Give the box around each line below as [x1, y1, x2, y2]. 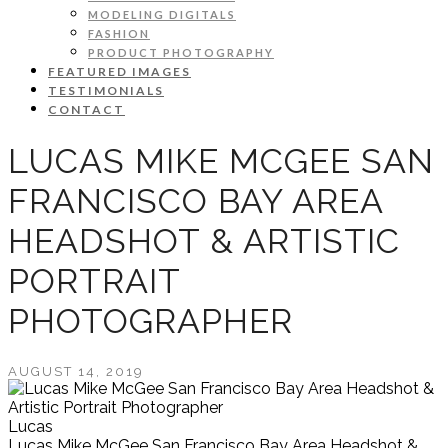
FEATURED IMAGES [48, 64, 191, 79]
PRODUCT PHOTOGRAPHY [88, 46, 274, 59]
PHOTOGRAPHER [8, 300, 293, 341]
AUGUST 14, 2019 [8, 363, 144, 379]
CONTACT [48, 102, 125, 117]
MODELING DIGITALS [88, 8, 236, 21]
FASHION [88, 27, 150, 40]
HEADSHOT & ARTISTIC [8, 220, 400, 261]
